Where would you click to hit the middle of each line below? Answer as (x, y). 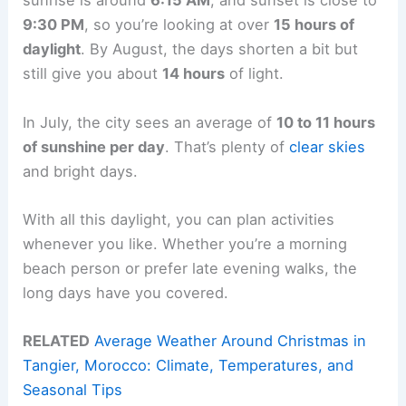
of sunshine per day (94, 146)
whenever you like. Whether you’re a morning (185, 243)
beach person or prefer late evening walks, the (190, 268)
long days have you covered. (126, 292)
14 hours (194, 74)
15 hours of (314, 25)
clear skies (328, 146)
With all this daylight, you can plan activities (179, 219)
